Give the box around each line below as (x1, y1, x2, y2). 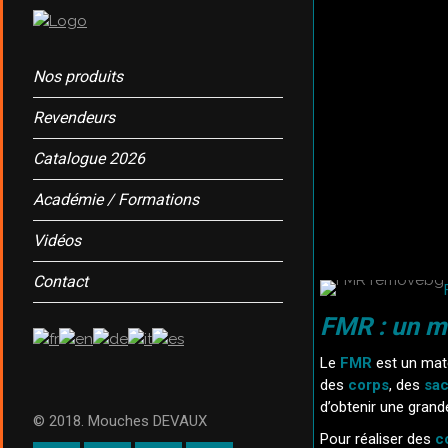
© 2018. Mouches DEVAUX (33, 412, 207, 430)
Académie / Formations (33, 190, 199, 209)
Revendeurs (33, 108, 115, 127)
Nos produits (33, 67, 123, 86)
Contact (33, 272, 88, 291)
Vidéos (33, 231, 81, 250)
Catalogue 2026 (33, 149, 145, 168)
